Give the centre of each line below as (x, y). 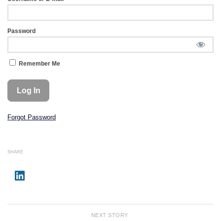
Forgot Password (32, 117)
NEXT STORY (110, 215)
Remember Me (39, 63)
